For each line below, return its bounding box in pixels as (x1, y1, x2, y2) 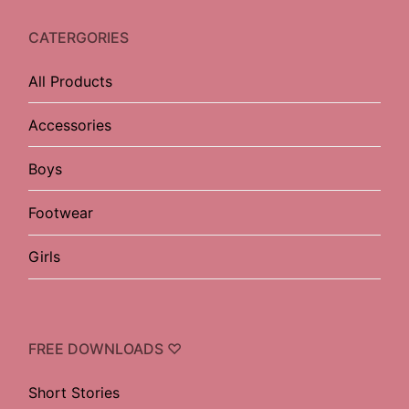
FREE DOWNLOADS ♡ (28, 339, 182, 358)
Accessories (28, 115, 111, 134)
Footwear (28, 204, 93, 223)
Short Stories (28, 383, 120, 402)
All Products (28, 71, 112, 90)
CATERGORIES (28, 27, 129, 47)
